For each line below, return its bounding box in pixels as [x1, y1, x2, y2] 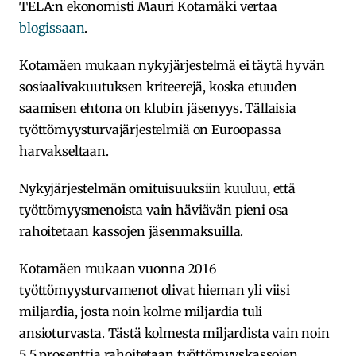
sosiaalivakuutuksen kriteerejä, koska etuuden [19, 78, 297, 95]
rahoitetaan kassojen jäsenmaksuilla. [19, 222, 244, 239]
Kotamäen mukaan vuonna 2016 [19, 260, 216, 277]
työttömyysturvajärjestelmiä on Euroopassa [19, 121, 281, 137]
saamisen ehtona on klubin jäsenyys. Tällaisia [19, 99, 296, 116]
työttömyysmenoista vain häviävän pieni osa [19, 201, 289, 218]
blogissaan [19, 19, 85, 36]
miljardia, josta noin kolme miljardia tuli [19, 303, 263, 319]
